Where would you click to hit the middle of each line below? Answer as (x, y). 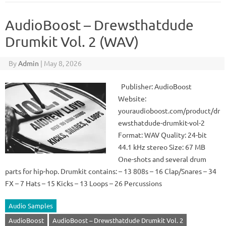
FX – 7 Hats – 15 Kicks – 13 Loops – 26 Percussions (83, 183)
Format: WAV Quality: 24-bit (162, 135)
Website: (132, 98)
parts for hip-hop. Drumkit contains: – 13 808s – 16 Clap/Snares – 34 (111, 171)
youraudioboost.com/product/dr (169, 110)
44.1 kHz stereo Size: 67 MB (162, 147)
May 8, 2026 (63, 63)
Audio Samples (31, 206)
